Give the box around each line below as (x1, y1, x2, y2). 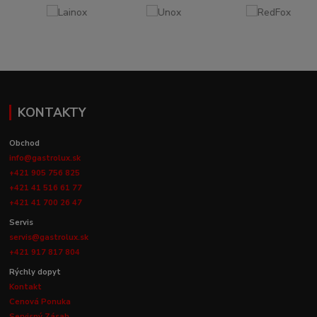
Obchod (9, 137, 40, 149)
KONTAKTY (17, 103, 86, 121)
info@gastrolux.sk (9, 152, 81, 163)
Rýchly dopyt (9, 266, 64, 277)
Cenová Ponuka (9, 296, 71, 307)
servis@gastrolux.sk (9, 231, 89, 243)
